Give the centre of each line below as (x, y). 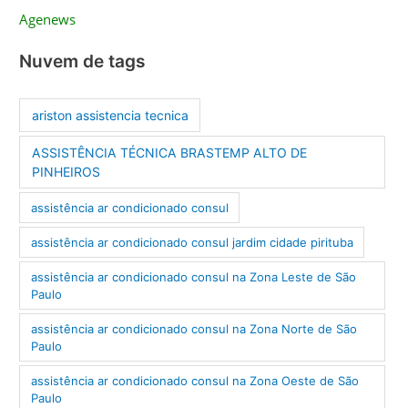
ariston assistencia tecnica (110, 116)
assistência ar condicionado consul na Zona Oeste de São (194, 380)
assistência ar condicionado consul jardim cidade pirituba (192, 242)
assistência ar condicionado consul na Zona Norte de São (194, 328)
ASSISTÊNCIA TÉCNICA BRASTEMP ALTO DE (169, 153)
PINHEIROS (66, 172)
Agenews (48, 20)
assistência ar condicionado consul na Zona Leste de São (193, 276)
